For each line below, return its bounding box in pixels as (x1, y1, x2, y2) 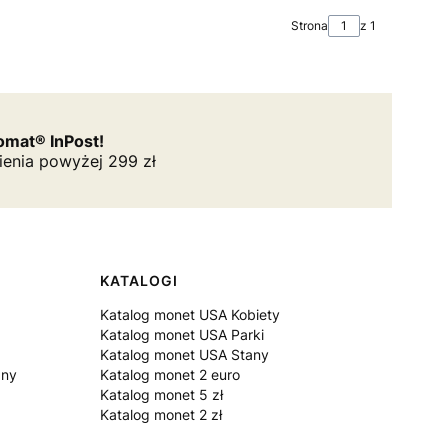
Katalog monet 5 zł (100, 386, 223, 403)
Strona (291, 18, 328, 33)
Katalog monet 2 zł (100, 406, 222, 423)
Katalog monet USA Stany (100, 346, 269, 363)
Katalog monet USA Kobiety (100, 306, 280, 323)
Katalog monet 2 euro (100, 366, 240, 383)
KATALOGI (100, 272, 178, 289)
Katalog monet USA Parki (100, 326, 264, 343)
